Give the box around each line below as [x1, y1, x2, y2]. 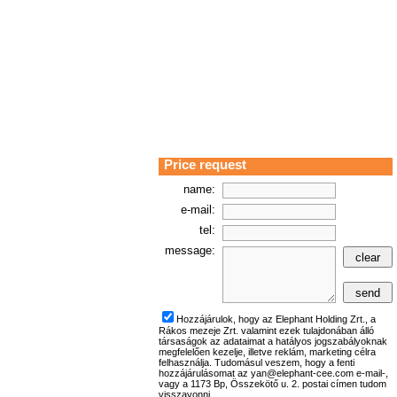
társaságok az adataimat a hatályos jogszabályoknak [159, 336, 387, 346]
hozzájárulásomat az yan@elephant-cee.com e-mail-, [159, 368, 388, 378]
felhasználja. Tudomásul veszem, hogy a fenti [159, 357, 354, 368]
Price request [164, 158, 246, 172]
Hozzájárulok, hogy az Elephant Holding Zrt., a [176, 314, 376, 324]
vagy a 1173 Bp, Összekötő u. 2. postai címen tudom [159, 378, 386, 389]
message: [165, 244, 215, 257]
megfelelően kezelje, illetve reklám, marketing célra [159, 346, 376, 357]
